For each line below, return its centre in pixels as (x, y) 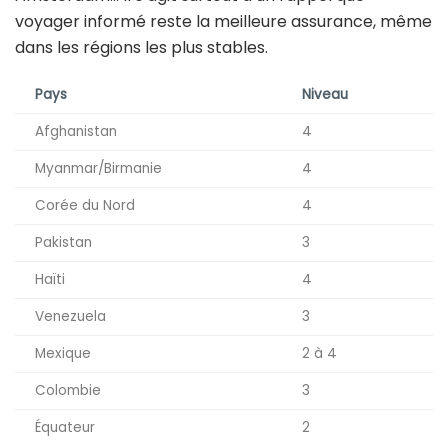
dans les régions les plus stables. (141, 47)
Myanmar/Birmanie (98, 168)
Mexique (63, 353)
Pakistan (63, 242)
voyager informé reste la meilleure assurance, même (223, 21)
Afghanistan (76, 131)
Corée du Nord (85, 205)
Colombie (68, 390)
